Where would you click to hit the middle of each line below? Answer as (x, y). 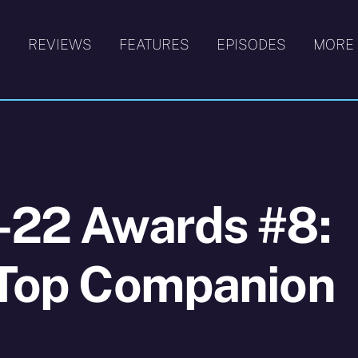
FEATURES (154, 44)
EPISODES (251, 44)
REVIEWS (60, 44)
